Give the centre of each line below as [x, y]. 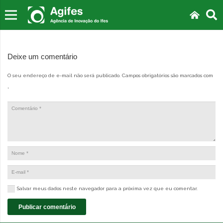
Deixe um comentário [43, 56]
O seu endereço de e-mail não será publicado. [64, 75]
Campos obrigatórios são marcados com [167, 75]
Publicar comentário [47, 207]
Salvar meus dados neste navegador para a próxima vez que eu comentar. [107, 188]
